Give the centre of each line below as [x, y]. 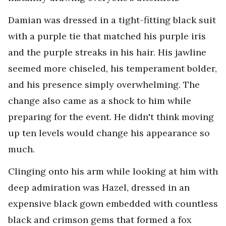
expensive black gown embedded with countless [113, 204]
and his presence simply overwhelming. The [104, 84]
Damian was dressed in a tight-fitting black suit [112, 20]
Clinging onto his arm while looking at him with [113, 171]
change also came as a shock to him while [100, 101]
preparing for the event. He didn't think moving [111, 117]
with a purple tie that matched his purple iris [107, 36]
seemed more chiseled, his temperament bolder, [112, 68]
